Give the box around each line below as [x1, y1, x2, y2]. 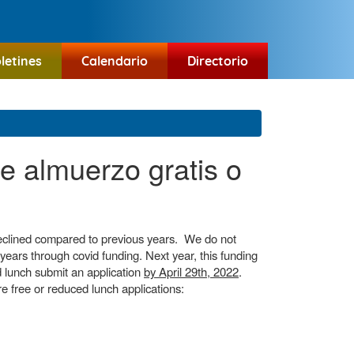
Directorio [186, 53, 248, 69]
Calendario [81, 53, 148, 69]
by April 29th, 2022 [144, 263, 239, 280]
